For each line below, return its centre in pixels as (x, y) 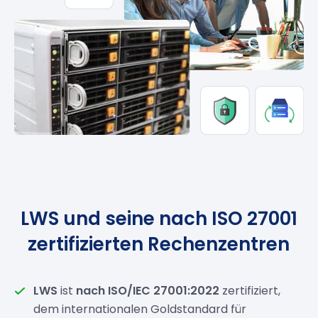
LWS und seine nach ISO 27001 (159, 219)
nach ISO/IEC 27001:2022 (148, 291)
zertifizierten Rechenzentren (159, 245)
